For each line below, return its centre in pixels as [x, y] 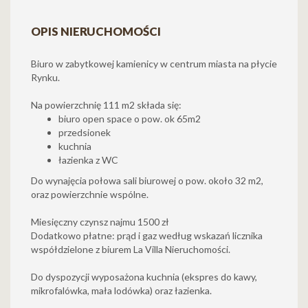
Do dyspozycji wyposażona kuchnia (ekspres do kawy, [144, 277]
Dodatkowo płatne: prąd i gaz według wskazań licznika [147, 235]
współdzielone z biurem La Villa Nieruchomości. [131, 249]
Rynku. [45, 77]
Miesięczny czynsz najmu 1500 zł [100, 222]
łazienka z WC [88, 160]
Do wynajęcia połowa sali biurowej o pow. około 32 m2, [147, 180]
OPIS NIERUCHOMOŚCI [96, 31]
